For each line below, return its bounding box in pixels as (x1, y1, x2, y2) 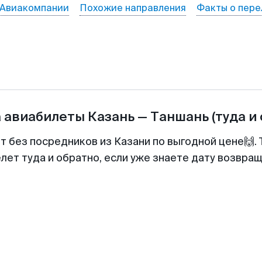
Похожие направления (79, 2, 186, 14)
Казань (87, 108, 135, 125)
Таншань (150, 108, 209, 125)
